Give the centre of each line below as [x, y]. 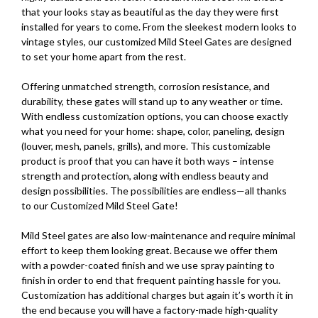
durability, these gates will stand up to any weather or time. [152, 102]
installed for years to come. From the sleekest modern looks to [159, 27]
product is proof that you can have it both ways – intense [148, 161]
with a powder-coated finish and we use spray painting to [148, 265]
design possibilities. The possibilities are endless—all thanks [154, 191]
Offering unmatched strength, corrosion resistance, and [146, 87]
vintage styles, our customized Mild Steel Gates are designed [157, 42]
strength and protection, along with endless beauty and [145, 176]
